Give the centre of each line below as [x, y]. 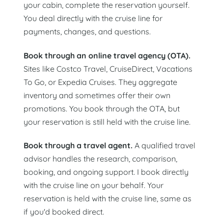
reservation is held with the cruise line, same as [108, 199]
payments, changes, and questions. [87, 32]
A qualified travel [164, 146]
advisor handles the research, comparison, [100, 159]
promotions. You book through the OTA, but [102, 108]
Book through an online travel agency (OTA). [107, 55]
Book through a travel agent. [78, 146]
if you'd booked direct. [64, 212]
